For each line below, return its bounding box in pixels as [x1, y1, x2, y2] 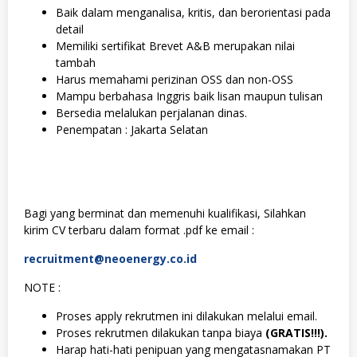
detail [56, 22, 84, 37]
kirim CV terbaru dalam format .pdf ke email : [24, 222, 254, 237]
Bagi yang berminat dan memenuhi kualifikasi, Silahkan [24, 205, 306, 221]
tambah [56, 55, 96, 70]
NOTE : [24, 279, 61, 295]
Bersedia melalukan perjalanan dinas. [56, 105, 247, 120]
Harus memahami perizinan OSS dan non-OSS [56, 72, 293, 87]
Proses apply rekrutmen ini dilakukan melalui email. [56, 308, 317, 324]
